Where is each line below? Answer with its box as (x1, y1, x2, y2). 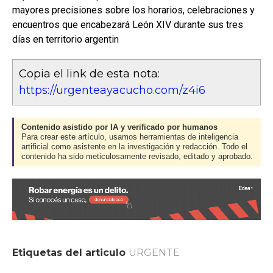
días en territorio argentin (12, 33, 119, 45)
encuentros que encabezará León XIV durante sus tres (12, 18, 243, 30)
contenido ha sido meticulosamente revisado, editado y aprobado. (21, 152, 253, 161)
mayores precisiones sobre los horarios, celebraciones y (12, 4, 255, 16)
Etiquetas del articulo (12, 246, 126, 258)
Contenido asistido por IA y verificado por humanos (21, 122, 218, 132)
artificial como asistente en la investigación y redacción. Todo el (21, 142, 247, 151)
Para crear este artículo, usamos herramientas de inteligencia (21, 132, 238, 141)
